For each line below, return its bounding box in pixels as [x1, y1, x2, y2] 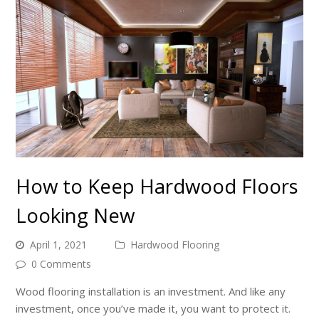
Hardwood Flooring [130, 237, 220, 251]
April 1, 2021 [30, 237, 88, 251]
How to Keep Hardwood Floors [16, 172, 299, 199]
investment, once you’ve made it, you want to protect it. [16, 300, 291, 315]
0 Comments [31, 256, 92, 271]
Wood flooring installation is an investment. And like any [16, 283, 286, 298]
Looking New [16, 201, 135, 229]
